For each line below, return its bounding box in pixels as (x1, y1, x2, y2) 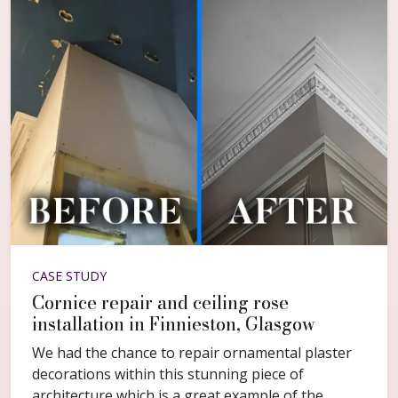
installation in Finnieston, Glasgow (32, 310, 315, 338)
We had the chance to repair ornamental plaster (32, 343, 352, 363)
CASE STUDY (32, 267, 107, 285)
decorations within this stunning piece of (32, 364, 304, 385)
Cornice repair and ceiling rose (32, 289, 289, 317)
